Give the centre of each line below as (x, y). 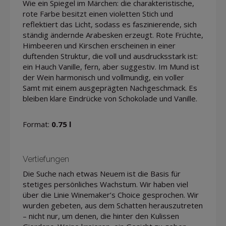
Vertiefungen (46, 159)
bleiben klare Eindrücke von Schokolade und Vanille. (110, 99)
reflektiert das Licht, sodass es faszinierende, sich (110, 24)
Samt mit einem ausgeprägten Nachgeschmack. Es (110, 88)
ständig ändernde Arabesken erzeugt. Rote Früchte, (113, 35)
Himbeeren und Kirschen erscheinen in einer (99, 46)
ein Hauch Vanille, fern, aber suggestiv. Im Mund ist (111, 67)
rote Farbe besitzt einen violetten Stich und (98, 14)
